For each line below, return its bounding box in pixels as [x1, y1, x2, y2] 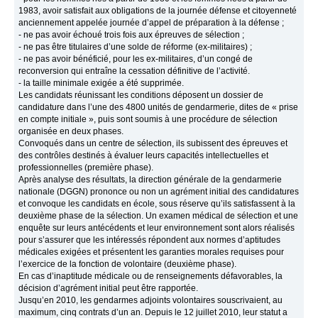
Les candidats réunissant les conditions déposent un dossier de [18, 90, 264, 101]
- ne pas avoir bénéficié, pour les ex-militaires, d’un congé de [18, 54, 253, 65]
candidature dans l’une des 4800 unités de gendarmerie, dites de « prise [18, 102, 299, 113]
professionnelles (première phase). [18, 163, 154, 173]
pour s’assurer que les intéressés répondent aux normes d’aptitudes [18, 235, 281, 246]
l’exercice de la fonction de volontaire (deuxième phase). [18, 259, 237, 270]
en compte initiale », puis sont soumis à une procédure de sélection [18, 114, 278, 125]
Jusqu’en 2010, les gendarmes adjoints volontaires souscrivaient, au [18, 295, 283, 306]
